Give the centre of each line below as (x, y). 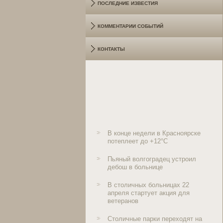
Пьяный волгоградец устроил (152, 159)
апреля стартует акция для (149, 193)
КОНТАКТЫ (111, 49)
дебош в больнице (135, 167)
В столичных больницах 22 (148, 185)
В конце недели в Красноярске (154, 133)
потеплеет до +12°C (138, 141)
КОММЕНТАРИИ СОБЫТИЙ (130, 26)
